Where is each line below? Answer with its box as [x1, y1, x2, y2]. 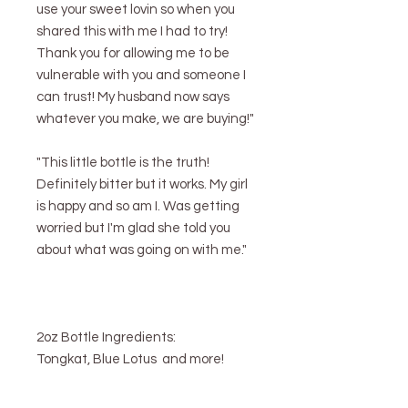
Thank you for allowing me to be [36, 46, 229, 61]
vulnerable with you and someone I [36, 68, 246, 83]
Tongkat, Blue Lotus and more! [36, 352, 224, 367]
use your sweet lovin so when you [36, 3, 235, 17]
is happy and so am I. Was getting [36, 199, 240, 214]
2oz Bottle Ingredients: [36, 331, 176, 345]
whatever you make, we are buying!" [36, 112, 254, 127]
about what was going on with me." [36, 243, 247, 258]
